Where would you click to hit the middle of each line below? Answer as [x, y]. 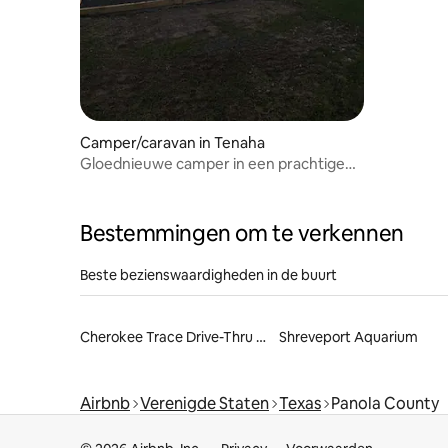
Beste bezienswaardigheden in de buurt [208, 274]
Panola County [385, 403]
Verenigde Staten [204, 403]
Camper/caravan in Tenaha [172, 142]
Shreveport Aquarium [348, 336]
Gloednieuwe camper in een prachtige [212, 163]
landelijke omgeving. [152, 182]
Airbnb [105, 403]
